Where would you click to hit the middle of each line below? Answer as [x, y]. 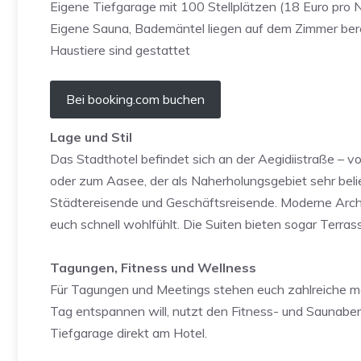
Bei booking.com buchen [135, 99]
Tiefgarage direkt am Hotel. [129, 333]
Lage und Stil [91, 137]
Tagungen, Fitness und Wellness [153, 268]
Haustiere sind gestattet [120, 50]
